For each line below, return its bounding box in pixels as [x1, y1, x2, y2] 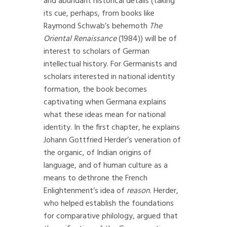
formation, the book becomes [44, 83, 147, 96]
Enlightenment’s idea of [44, 184, 127, 198]
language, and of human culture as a [44, 159, 168, 172]
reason [127, 184, 150, 198]
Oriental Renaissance [44, 32, 119, 46]
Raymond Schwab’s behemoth [44, 20, 149, 33]
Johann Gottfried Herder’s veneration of [44, 134, 181, 147]
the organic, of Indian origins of [44, 146, 152, 160]
